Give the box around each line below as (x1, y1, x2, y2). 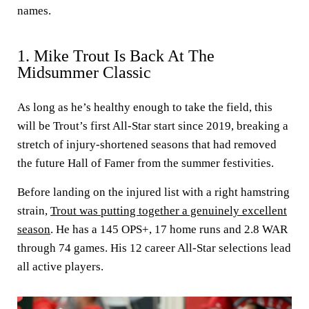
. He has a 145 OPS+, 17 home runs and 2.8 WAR (50, 223, 288, 236)
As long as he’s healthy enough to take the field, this (17, 101, 272, 114)
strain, (17, 204, 50, 217)
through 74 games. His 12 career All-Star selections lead (17, 241, 291, 255)
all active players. (17, 260, 103, 273)
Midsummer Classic (17, 63, 151, 81)
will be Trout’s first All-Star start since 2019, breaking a (17, 119, 288, 132)
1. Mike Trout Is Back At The (17, 47, 215, 65)
